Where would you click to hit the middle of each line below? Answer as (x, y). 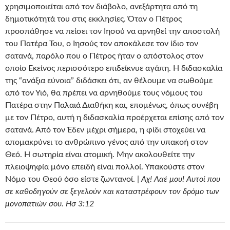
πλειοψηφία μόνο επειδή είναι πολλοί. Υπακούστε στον (105, 167)
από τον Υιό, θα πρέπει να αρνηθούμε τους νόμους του (104, 93)
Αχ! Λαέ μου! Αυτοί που (181, 179)
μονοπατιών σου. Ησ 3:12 (50, 204)
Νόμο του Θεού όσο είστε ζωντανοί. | (73, 179)
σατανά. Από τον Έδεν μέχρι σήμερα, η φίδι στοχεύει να (105, 130)
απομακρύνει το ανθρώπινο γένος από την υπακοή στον (107, 142)
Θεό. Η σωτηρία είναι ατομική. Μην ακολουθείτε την (100, 155)
